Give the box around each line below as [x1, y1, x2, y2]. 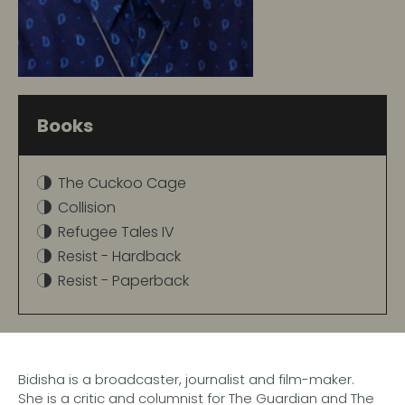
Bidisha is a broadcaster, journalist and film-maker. [18, 369, 354, 389]
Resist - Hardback [58, 245, 181, 267]
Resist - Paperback [58, 269, 189, 291]
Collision [58, 196, 116, 218]
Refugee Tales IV [58, 221, 174, 242]
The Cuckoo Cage [58, 172, 186, 193]
